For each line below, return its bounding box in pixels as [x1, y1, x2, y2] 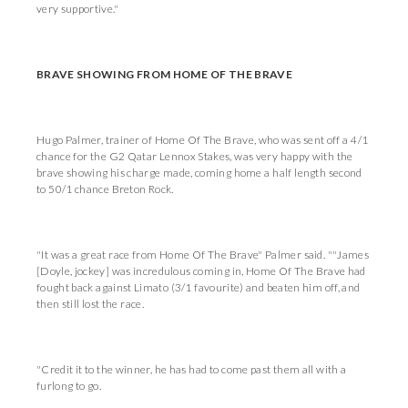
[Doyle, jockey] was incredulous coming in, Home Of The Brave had [36, 264, 366, 278]
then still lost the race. [36, 297, 144, 311]
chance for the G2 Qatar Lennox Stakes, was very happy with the [36, 149, 353, 163]
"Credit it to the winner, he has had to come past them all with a [36, 362, 347, 376]
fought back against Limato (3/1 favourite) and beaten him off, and [36, 280, 361, 294]
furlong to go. [36, 379, 101, 393]
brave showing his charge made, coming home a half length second [36, 166, 362, 179]
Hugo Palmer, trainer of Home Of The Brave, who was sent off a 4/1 [36, 133, 369, 147]
